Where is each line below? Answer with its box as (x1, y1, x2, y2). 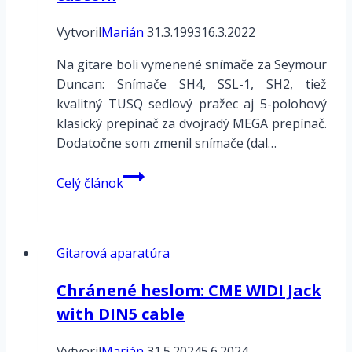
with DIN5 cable (57, 303, 185, 325)
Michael (123, 166, 168, 184)
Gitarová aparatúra (57, 244, 170, 262)
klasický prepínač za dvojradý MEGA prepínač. (57, 115, 327, 133)
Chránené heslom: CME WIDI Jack (57, 280, 321, 302)
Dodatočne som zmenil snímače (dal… (57, 134, 277, 152)
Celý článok (57, 174, 123, 192)
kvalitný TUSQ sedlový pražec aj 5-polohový (57, 95, 327, 113)
